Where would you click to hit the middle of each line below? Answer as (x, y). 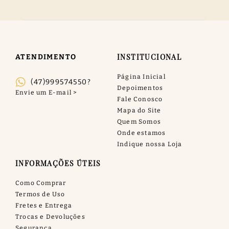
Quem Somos (139, 121)
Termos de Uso (40, 194)
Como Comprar (41, 183)
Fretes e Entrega (44, 205)
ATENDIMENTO (46, 57)
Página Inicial (141, 76)
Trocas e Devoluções (50, 216)
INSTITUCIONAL (150, 57)
